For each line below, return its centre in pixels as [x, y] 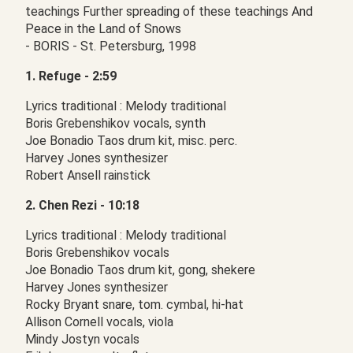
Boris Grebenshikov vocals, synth [115, 123]
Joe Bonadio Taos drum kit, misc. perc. [131, 141]
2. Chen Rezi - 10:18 [82, 205]
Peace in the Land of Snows [105, 29]
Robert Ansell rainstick [88, 175]
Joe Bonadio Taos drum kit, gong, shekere [140, 270]
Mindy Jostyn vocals [82, 339]
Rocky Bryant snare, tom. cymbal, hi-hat [134, 305]
